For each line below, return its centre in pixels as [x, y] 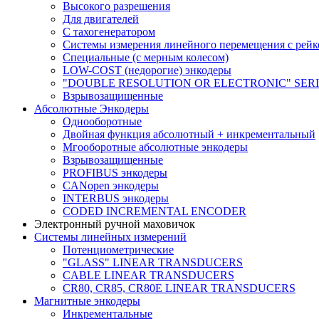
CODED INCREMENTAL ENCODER [155, 211]
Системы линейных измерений [110, 237]
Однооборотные [102, 121]
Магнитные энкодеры [87, 301]
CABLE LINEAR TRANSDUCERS [148, 275]
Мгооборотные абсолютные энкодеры [155, 147]
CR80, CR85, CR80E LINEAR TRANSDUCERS [179, 288]
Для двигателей [101, 19]
